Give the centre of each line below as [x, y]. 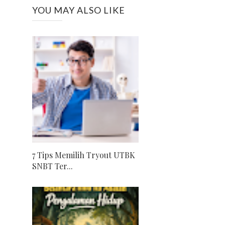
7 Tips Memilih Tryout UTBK [84, 155]
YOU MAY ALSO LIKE [79, 10]
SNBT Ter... [52, 166]
